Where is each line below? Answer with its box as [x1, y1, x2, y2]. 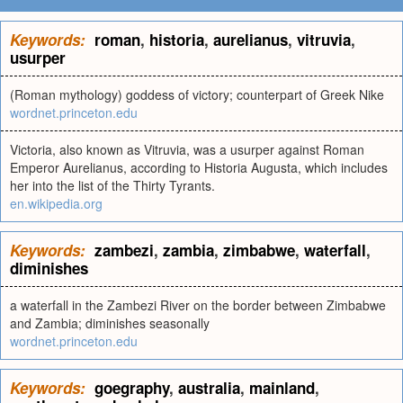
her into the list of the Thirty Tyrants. [10, 176, 215, 194]
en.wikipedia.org [10, 194, 103, 212]
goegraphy [94, 377, 169, 399]
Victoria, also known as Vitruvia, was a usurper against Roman [10, 140, 364, 158]
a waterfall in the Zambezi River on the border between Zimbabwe [10, 296, 386, 314]
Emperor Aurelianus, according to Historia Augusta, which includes [10, 158, 388, 176]
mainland [249, 377, 315, 399]
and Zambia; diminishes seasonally [10, 314, 210, 332]
